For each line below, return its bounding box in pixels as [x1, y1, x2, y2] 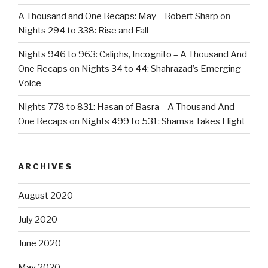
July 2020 [18, 214, 57, 225]
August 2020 [18, 190, 73, 201]
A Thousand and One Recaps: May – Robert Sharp [18, 11, 218, 22]
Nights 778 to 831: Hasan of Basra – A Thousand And [18, 102, 234, 113]
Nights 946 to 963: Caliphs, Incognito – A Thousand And [18, 49, 247, 60]
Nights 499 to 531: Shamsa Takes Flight [81, 116, 245, 127]
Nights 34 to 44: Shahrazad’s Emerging [81, 63, 241, 75]
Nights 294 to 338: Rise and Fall [18, 25, 148, 36]
